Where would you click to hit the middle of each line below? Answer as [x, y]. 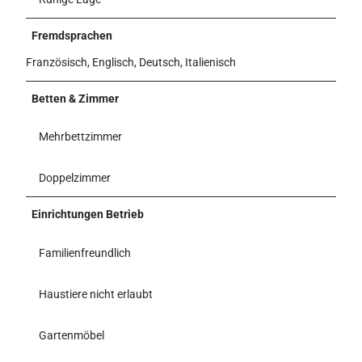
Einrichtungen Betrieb [88, 215]
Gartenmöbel [72, 335]
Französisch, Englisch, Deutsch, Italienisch [131, 63]
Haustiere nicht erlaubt [96, 294]
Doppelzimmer [75, 178]
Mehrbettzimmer [80, 137]
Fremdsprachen [72, 36]
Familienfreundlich [85, 253]
